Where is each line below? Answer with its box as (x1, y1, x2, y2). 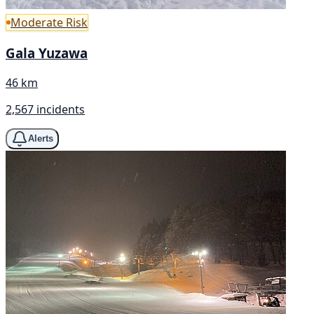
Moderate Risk (11, 15, 88, 31)
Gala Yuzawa (6, 44, 88, 62)
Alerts (28, 133, 53, 144)
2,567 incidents (6, 101, 85, 117)
